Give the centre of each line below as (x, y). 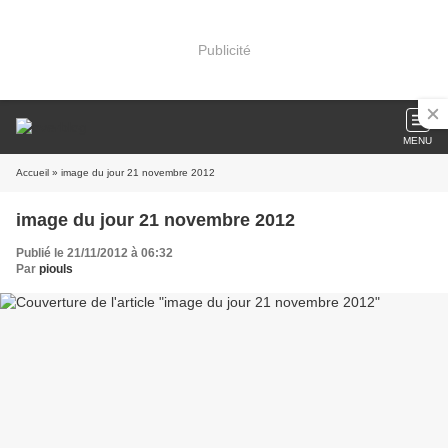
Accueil (32, 172)
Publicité (224, 49)
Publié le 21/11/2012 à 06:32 (94, 253)
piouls (56, 269)
